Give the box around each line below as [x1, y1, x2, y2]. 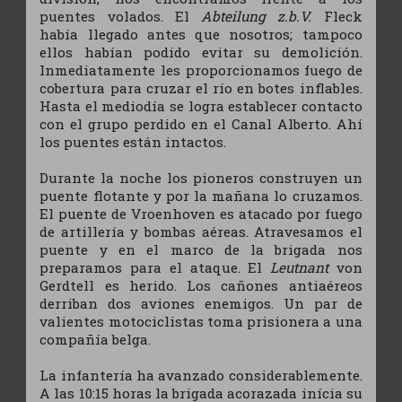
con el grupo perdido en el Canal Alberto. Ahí [39, 114, 363, 133]
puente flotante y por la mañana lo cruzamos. [39, 186, 363, 205]
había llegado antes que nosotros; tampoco [39, 24, 363, 43]
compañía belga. [39, 329, 152, 348]
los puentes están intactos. [39, 132, 227, 151]
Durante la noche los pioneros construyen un [39, 168, 363, 187]
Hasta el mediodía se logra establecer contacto [39, 96, 363, 115]
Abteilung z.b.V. [201, 6, 312, 25]
